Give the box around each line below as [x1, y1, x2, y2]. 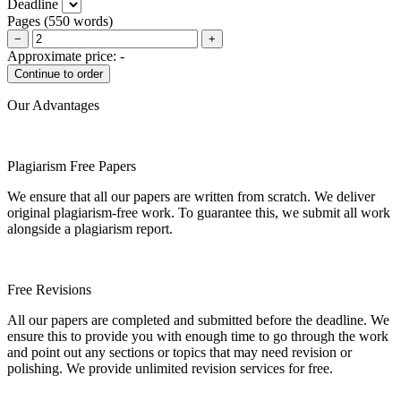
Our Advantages [7, 97, 99, 113]
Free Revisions [7, 281, 91, 297]
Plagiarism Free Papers [7, 158, 136, 174]
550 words [48, 13, 108, 29]
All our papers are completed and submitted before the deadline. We [7, 311, 389, 328]
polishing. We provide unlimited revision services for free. [7, 360, 333, 376]
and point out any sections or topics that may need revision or [7, 344, 352, 360]
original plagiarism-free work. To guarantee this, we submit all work [7, 204, 390, 220]
